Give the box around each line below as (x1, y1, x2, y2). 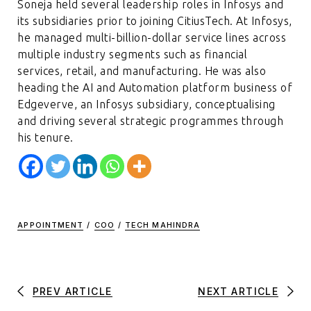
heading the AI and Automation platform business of (17, 81, 293, 94)
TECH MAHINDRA (124, 219, 201, 230)
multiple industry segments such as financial (17, 47, 248, 60)
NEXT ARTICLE (198, 285, 279, 297)
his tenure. (17, 131, 74, 144)
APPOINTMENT (17, 219, 84, 230)
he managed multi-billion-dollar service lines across (17, 31, 287, 44)
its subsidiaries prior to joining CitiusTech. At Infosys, (17, 14, 292, 27)
